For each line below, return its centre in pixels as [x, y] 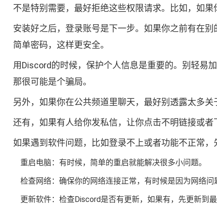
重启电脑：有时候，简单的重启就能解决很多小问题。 [113, 163]
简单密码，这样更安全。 [61, 45]
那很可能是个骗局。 [52, 82]
